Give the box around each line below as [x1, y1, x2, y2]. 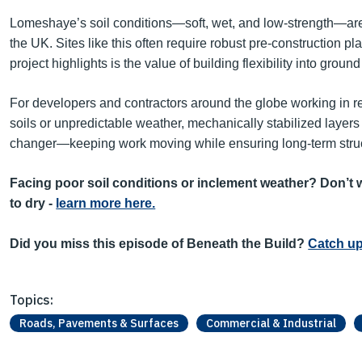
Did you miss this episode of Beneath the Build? [10, 237, 309, 250]
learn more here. [56, 196, 156, 210]
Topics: [10, 292, 54, 308]
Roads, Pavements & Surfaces [19, 316, 179, 330]
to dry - [10, 196, 57, 210]
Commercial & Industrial [206, 316, 337, 330]
